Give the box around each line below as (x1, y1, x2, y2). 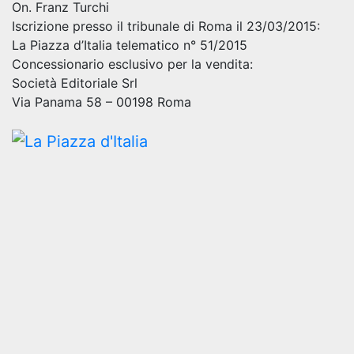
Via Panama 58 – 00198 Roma (12, 94, 191, 111)
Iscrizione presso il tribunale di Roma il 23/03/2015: (12, 18, 320, 35)
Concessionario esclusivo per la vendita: (12, 56, 253, 73)
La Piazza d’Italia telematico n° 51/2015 (12, 37, 247, 54)
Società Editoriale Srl (12, 75, 137, 92)
